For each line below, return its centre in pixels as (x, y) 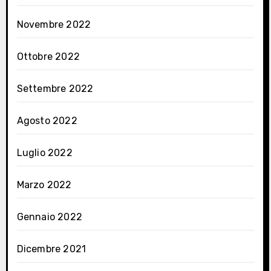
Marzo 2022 (44, 184)
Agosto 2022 (47, 120)
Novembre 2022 (54, 24)
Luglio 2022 (44, 152)
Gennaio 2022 (49, 217)
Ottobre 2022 (48, 56)
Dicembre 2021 (51, 249)
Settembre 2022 (55, 88)
